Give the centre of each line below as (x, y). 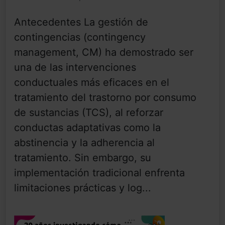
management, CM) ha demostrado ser (104, 52)
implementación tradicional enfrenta (99, 173)
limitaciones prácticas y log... (83, 188)
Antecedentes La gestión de (81, 22)
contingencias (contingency (80, 37)
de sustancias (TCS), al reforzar (89, 113)
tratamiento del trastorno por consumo (105, 98)
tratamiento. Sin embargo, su (83, 158)
